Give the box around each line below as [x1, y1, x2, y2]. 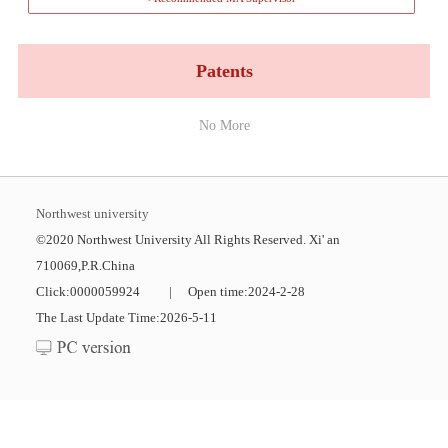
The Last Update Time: [35, 309, 160, 325]
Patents [195, 60, 253, 81]
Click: [35, 283, 70, 299]
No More [198, 116, 250, 133]
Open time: [185, 283, 249, 299]
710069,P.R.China [35, 257, 135, 273]
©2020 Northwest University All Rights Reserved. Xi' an [35, 231, 340, 247]
